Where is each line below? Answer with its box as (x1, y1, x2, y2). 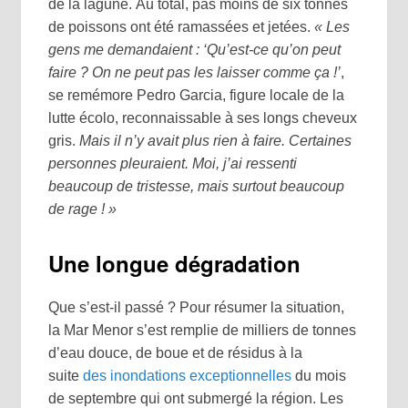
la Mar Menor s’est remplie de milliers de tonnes (48, 321, 357, 338)
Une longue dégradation (48, 248, 301, 280)
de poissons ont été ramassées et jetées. (48, 19, 315, 36)
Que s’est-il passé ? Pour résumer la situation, (48, 299, 345, 315)
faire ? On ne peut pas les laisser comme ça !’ (48, 65, 342, 81)
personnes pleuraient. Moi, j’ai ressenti (48, 156, 298, 172)
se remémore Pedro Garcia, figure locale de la (48, 87, 345, 104)
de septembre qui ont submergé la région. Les (48, 390, 344, 406)
